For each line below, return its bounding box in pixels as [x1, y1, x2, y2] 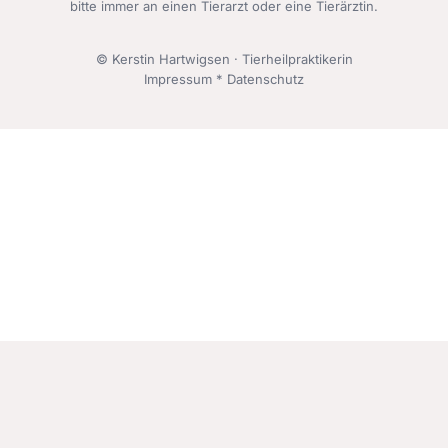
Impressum [144, 71, 216, 87]
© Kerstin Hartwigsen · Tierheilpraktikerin [95, 51, 353, 67]
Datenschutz [227, 71, 304, 87]
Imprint [147, 406, 193, 423]
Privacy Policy [209, 406, 301, 423]
